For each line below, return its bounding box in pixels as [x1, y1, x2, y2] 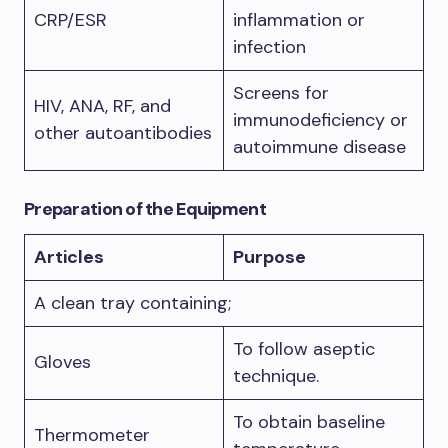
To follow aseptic [233, 337, 375, 361]
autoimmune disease [233, 135, 406, 159]
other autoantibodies [34, 121, 212, 145]
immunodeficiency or [233, 108, 408, 132]
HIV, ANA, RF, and [34, 94, 171, 118]
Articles [34, 245, 104, 269]
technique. [233, 364, 319, 388]
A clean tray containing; [34, 291, 231, 315]
